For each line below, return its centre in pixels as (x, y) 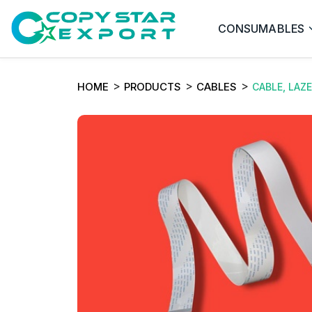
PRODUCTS (153, 87)
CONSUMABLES (261, 29)
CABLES (217, 87)
